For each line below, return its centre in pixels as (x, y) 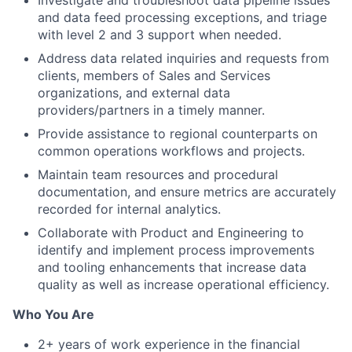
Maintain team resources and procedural (158, 174)
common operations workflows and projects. (171, 151)
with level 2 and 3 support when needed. (159, 35)
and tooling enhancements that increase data (172, 267)
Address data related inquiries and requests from (183, 58)
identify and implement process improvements (176, 250)
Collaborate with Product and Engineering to (171, 233)
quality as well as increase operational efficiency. (183, 284)
